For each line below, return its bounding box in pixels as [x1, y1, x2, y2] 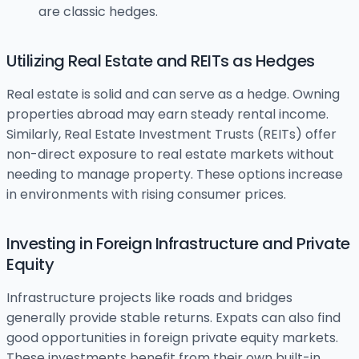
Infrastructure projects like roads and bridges [6, 288, 292, 308]
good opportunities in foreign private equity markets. [6, 329, 338, 348]
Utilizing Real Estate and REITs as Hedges [6, 50, 315, 73]
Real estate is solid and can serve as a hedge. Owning [6, 85, 340, 104]
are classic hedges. [38, 2, 158, 22]
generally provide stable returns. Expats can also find [6, 309, 341, 328]
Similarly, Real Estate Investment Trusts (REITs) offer [6, 125, 337, 144]
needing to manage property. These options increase [6, 165, 343, 184]
